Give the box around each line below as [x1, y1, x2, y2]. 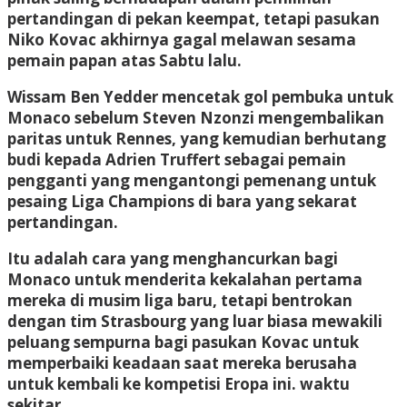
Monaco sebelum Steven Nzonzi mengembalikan [7, 106, 384, 128]
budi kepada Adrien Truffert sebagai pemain [7, 148, 346, 170]
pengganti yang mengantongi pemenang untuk [7, 169, 376, 191]
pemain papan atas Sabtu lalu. [7, 49, 242, 71]
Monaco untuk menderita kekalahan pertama [7, 268, 362, 290]
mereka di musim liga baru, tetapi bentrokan [7, 289, 352, 311]
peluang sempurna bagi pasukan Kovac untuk [7, 331, 359, 352]
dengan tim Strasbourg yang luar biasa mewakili [7, 310, 382, 332]
